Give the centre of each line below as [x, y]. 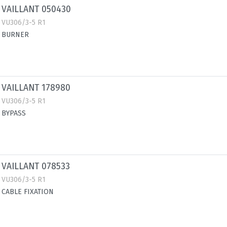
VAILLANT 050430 [36, 9]
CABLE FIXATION [28, 192]
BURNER [15, 35]
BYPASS [14, 113]
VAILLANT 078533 [36, 166]
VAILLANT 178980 [36, 88]
